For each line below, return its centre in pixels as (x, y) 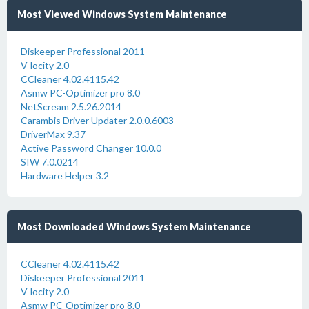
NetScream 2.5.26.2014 (71, 107)
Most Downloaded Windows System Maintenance (134, 227)
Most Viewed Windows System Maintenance (122, 14)
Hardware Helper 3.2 (65, 176)
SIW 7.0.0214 (50, 162)
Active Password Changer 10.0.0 (91, 148)
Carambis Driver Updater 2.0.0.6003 (97, 120)
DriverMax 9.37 (53, 134)
